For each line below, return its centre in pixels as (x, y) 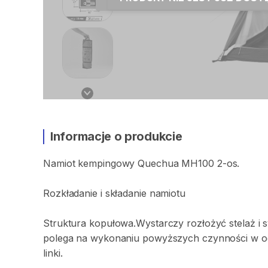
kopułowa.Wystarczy (137, 223)
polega (58, 238)
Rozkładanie (70, 193)
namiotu (167, 193)
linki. (53, 253)
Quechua (158, 163)
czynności (225, 238)
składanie (126, 193)
